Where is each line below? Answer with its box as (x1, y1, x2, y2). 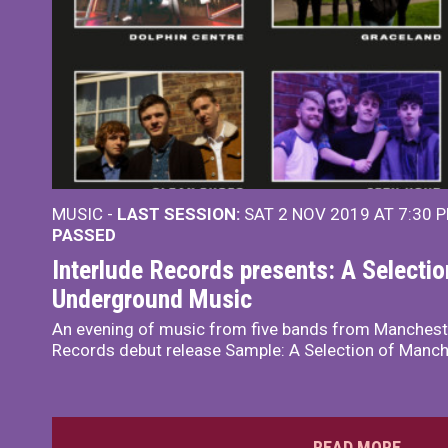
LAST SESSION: (117, 203, 240, 224)
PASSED (52, 224, 116, 245)
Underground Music (52, 283, 252, 314)
